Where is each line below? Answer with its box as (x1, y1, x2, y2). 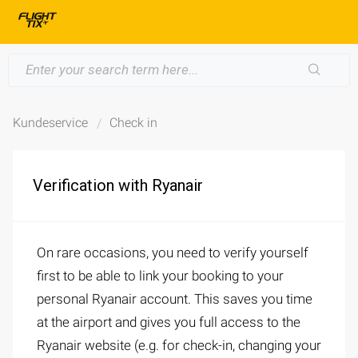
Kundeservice (13, 115, 88, 130)
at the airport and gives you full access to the (37, 314, 300, 330)
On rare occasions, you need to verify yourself (37, 245, 308, 261)
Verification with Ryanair (33, 176, 203, 195)
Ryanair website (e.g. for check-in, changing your (37, 337, 321, 353)
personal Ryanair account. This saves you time (37, 291, 312, 307)
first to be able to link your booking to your (37, 268, 284, 284)
